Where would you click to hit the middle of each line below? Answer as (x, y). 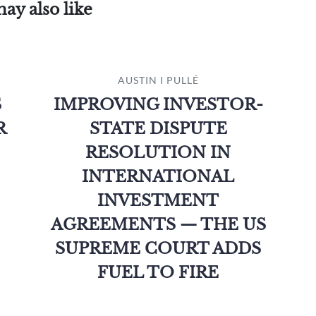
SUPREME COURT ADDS (158, 249)
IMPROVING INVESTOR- (158, 105)
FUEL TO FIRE (158, 273)
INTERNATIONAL (158, 177)
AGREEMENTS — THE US (158, 225)
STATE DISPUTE (158, 129)
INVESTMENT (158, 201)
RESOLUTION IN (158, 153)
